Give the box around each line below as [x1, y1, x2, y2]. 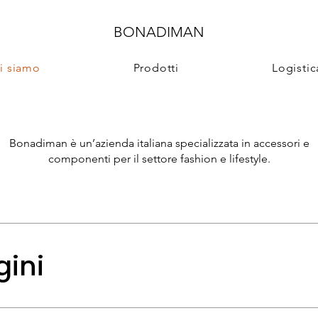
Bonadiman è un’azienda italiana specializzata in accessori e [9, 136, 309, 150]
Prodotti [133, 61, 180, 75]
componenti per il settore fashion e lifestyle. [48, 152, 270, 165]
